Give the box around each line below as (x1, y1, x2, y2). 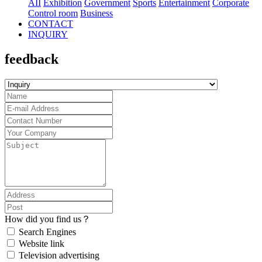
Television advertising (19, 250, 99, 260)
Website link (19, 238, 64, 249)
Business (80, 8, 113, 18)
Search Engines (19, 226, 76, 237)
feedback (5, 51, 58, 67)
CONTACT (28, 19, 73, 29)
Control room (28, 8, 78, 18)
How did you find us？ (5, 213, 91, 224)
